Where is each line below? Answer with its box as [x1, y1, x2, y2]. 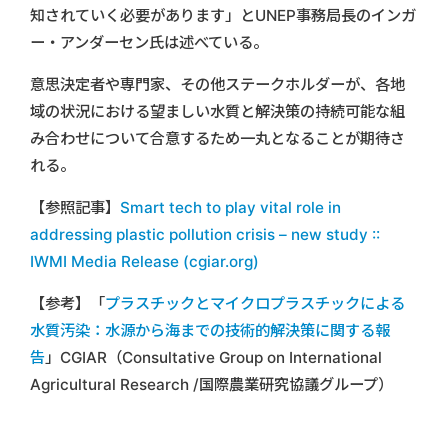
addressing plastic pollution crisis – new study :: [30, 224, 380, 244]
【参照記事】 [30, 197, 120, 217]
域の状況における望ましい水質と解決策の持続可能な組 [30, 101, 405, 121]
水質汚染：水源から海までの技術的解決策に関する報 [30, 320, 390, 340]
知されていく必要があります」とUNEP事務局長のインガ [30, 5, 416, 25]
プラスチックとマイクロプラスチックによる [105, 293, 405, 313]
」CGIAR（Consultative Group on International [45, 347, 382, 367]
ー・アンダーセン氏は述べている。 [30, 32, 268, 52]
